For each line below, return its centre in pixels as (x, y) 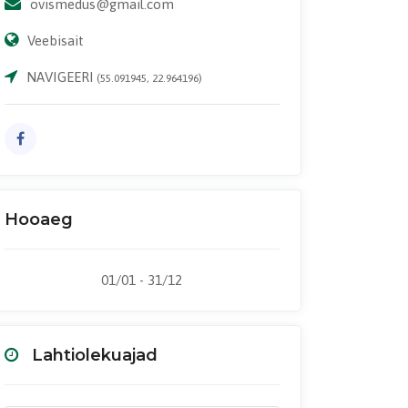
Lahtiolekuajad (94, 355)
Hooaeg (38, 219)
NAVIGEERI (60, 76)
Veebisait (55, 40)
